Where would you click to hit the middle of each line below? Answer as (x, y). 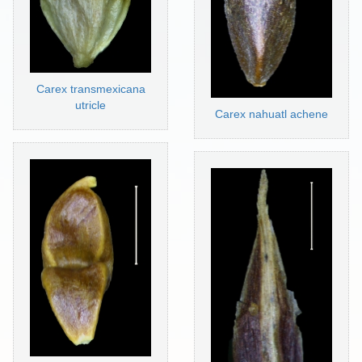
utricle (91, 105)
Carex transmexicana (90, 89)
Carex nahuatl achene (271, 114)
